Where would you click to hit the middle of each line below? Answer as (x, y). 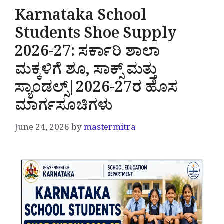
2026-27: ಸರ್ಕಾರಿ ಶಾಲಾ (87, 55)
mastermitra (110, 129)
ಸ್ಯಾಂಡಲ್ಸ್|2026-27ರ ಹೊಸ (96, 91)
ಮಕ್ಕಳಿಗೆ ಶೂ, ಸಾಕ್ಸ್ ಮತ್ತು (86, 73)
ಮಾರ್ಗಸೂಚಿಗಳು (64, 109)
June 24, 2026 (42, 129)
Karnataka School (81, 19)
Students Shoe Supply (96, 37)
